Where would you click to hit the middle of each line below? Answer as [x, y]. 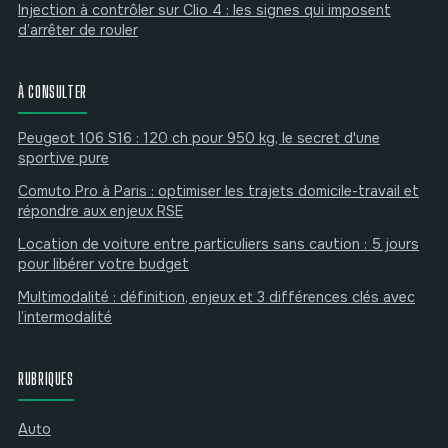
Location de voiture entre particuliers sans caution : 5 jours [218, 243]
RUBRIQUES [46, 378]
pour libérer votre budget [103, 263]
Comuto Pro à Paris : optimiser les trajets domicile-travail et [218, 190]
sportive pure [63, 157]
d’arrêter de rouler [78, 29]
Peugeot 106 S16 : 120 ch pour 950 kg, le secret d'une [199, 137]
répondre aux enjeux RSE [100, 210]
